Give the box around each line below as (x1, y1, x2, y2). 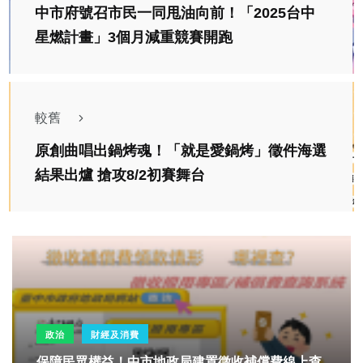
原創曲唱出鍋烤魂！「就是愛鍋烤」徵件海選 (35, 142, 327, 159)
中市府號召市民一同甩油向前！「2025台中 (35, 4, 315, 21)
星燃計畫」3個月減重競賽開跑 (35, 28, 233, 45)
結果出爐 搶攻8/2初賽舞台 (35, 166, 205, 183)
